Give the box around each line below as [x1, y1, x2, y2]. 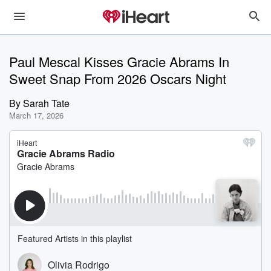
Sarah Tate [23, 96, 70, 110]
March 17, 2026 [9, 109, 64, 121]
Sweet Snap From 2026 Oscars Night [9, 69, 226, 88]
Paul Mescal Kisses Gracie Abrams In [9, 52, 229, 71]
